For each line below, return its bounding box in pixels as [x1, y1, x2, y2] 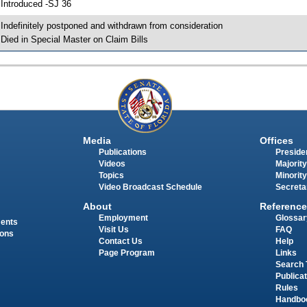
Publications [98, 148, 147, 157]
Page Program [98, 249, 155, 258]
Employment [98, 214, 148, 223]
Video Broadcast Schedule [98, 183, 202, 192]
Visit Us [98, 225, 129, 234]
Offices [259, 135, 293, 147]
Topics [98, 171, 124, 180]
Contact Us [98, 237, 143, 246]
